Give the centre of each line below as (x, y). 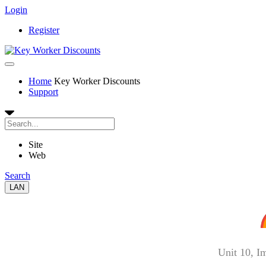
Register (44, 30)
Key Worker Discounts (97, 81)
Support (43, 92)
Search (18, 175)
